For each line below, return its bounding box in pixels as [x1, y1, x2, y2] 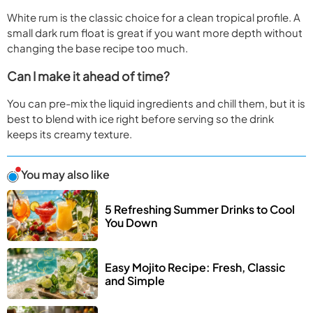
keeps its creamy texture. [7, 127, 132, 141]
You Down [105, 214, 157, 230]
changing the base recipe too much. [7, 41, 188, 55]
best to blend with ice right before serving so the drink [7, 112, 274, 126]
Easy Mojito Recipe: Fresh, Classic [105, 259, 286, 275]
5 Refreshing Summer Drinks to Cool [105, 201, 295, 217]
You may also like [21, 167, 110, 182]
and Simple [105, 272, 165, 288]
